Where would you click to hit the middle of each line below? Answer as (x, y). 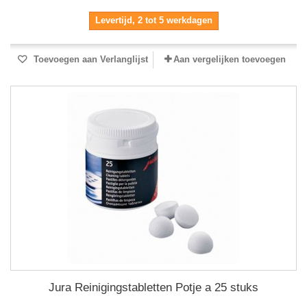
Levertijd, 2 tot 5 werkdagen (153, 21)
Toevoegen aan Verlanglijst (89, 60)
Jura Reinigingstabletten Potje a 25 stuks (153, 288)
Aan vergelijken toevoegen (230, 60)
